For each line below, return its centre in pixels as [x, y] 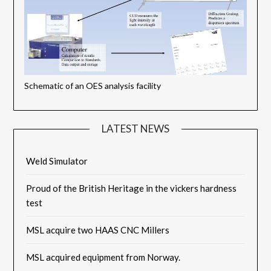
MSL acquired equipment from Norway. [103, 257]
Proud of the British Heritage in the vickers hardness [132, 188]
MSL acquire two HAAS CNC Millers [98, 230]
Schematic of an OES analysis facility [93, 86]
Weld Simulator [57, 161]
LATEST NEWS [135, 129]
